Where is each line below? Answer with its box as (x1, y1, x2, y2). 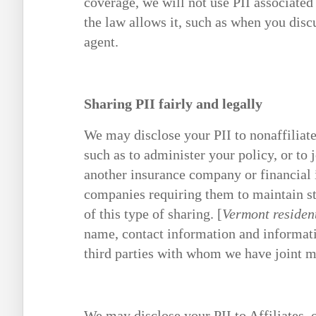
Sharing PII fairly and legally (84, 96, 262, 112)
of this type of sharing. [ (84, 206, 222, 222)
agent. (84, 34, 119, 50)
